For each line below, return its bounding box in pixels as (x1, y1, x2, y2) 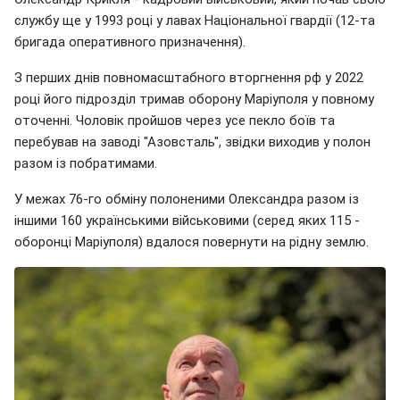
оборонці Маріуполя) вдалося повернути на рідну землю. (14, 233, 369, 250)
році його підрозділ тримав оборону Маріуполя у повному (14, 90, 374, 107)
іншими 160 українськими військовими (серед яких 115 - (14, 212, 360, 229)
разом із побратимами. (14, 154, 157, 171)
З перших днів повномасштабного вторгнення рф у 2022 (14, 69, 363, 86)
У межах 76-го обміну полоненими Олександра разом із (14, 190, 359, 207)
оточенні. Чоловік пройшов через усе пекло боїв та (14, 112, 335, 129)
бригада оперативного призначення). (14, 33, 246, 50)
